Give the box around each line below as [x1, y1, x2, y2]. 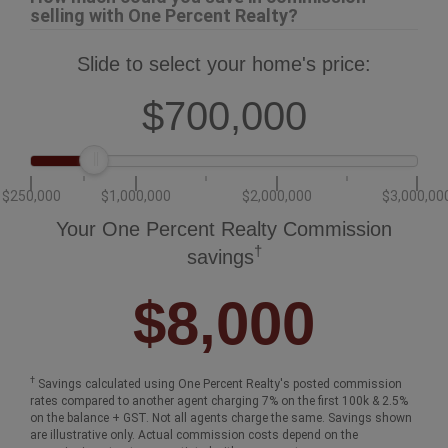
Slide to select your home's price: [77, 52, 371, 75]
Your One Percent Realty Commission [56, 217, 392, 240]
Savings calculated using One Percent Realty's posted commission [35, 376, 402, 391]
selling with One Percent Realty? [30, 4, 298, 26]
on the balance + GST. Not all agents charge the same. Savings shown [30, 410, 412, 425]
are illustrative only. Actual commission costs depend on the [30, 427, 358, 442]
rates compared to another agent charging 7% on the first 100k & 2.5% [30, 393, 408, 408]
